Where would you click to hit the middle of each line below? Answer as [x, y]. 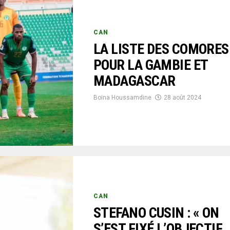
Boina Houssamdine [122, 98]
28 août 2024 [183, 98]
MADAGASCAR [135, 81]
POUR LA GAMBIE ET [151, 65]
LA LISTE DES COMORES [161, 49]
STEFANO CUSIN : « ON [156, 213]
